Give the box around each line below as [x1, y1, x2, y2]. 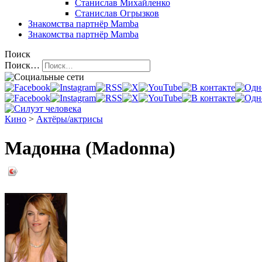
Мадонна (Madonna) [5, 137, 175, 158]
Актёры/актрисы [36, 114, 103, 125]
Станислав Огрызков [75, 8, 159, 19]
